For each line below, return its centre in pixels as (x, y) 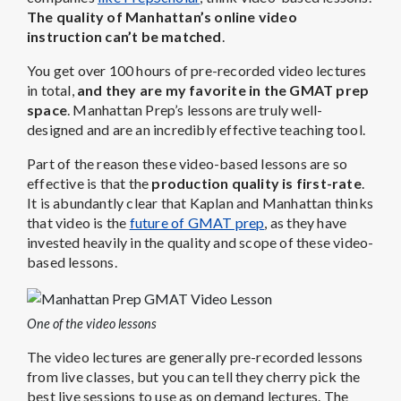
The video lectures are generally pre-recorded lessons (195, 357)
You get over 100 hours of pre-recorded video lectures (197, 71)
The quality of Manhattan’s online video (162, 17)
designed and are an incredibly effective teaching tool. (196, 130)
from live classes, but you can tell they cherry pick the (194, 377)
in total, (52, 90)
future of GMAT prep (197, 223)
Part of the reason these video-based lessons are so (188, 164)
